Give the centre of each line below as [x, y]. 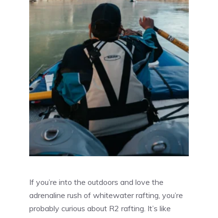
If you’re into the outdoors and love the [96, 182]
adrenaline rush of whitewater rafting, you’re [106, 195]
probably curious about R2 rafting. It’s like [100, 208]
